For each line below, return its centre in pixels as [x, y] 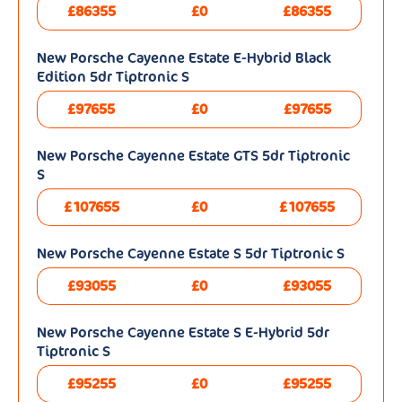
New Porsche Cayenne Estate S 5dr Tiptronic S [191, 254]
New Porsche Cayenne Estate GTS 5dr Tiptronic [193, 156]
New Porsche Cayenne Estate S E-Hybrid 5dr [183, 333]
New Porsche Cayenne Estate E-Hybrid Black [184, 58]
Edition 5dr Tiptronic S [113, 77]
